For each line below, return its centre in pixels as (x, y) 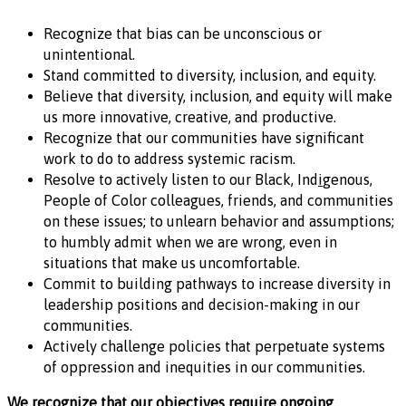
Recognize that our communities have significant (204, 137)
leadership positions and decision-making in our (202, 304)
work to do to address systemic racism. (169, 158)
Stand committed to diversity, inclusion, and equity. (210, 75)
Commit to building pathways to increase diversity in (217, 283)
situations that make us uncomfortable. (172, 262)
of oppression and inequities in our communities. (204, 367)
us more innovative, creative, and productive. (190, 116)
